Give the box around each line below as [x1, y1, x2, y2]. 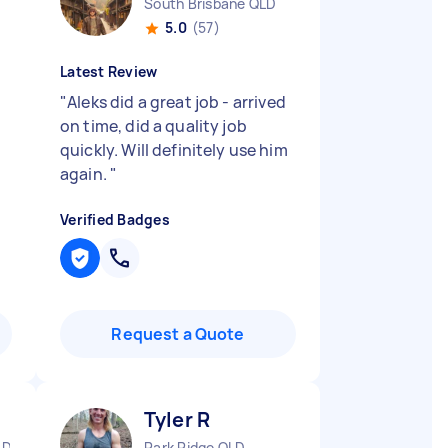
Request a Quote [111, 323, 245, 345]
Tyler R [144, 406, 211, 433]
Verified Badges [60, 210, 170, 229]
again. [60, 163, 111, 185]
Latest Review [60, 62, 158, 81]
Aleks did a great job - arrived [67, 91, 286, 113]
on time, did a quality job [60, 115, 247, 137]
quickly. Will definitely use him [60, 139, 288, 161]
